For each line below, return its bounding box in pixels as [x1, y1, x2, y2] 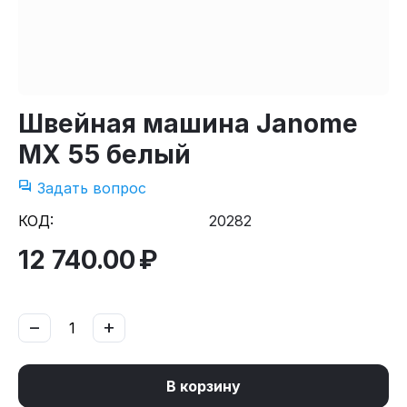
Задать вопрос [33, 179, 146, 197]
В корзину [166, 377, 241, 395]
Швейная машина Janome [18, 108, 358, 139]
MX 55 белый [18, 139, 191, 170]
